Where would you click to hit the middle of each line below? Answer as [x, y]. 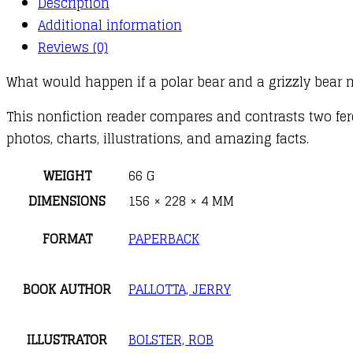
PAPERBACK [164, 238]
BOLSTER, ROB [171, 339]
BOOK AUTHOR [67, 289]
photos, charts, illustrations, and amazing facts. [158, 138]
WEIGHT [67, 175]
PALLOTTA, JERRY [180, 289]
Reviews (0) [73, 47]
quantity [32, 61]
